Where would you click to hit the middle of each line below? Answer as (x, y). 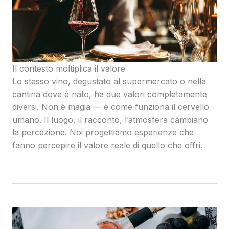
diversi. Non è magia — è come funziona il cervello (111, 107)
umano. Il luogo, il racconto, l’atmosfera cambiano (110, 120)
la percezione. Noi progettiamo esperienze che (103, 133)
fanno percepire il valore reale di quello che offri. (107, 145)
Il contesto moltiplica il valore (69, 69)
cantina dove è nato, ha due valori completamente (110, 94)
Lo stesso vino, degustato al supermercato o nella (109, 82)
